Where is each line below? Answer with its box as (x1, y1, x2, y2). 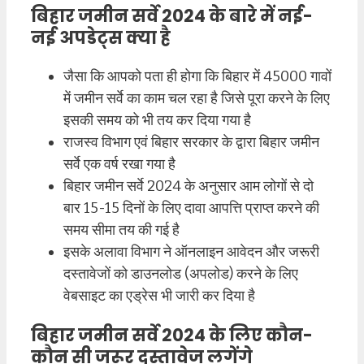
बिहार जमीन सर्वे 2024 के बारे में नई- (31, 3, 313, 28)
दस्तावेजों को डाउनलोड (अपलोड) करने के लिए (63, 264, 298, 283)
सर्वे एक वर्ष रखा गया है (63, 154, 175, 173)
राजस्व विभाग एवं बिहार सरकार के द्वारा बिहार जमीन (63, 132, 319, 151)
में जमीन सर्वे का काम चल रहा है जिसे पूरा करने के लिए (63, 89, 330, 107)
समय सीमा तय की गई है (63, 220, 180, 239)
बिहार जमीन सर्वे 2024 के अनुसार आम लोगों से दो (63, 176, 314, 195)
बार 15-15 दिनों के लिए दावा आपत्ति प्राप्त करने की (63, 198, 319, 217)
